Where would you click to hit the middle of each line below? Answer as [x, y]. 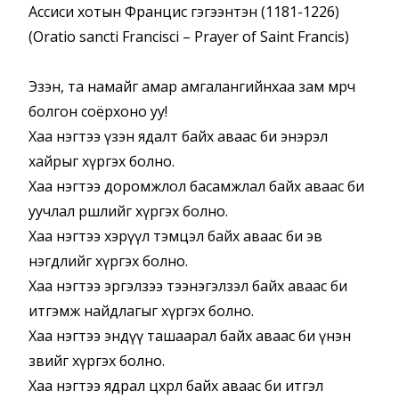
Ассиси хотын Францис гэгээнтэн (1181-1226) [184, 12]
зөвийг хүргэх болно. [97, 361]
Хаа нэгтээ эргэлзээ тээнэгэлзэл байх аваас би [188, 286]
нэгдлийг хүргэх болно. [108, 261]
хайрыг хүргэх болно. [102, 162]
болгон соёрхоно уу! [98, 112]
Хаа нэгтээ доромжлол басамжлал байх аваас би [196, 187]
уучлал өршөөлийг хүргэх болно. [128, 212]
